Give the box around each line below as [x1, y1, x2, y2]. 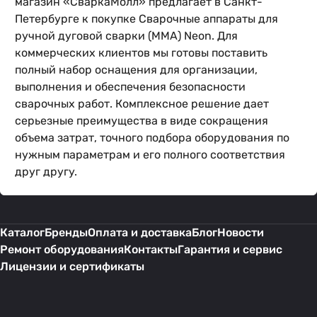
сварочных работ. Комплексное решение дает [15, 97, 269, 110]
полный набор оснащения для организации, [15, 63, 258, 76]
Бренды [45, 226, 88, 239]
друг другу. [15, 165, 77, 178]
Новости [217, 226, 264, 239]
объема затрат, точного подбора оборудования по [15, 131, 289, 144]
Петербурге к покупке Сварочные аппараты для [15, 12, 278, 25]
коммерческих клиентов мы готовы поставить [15, 46, 267, 59]
